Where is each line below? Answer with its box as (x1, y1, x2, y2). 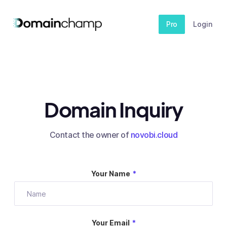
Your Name (91, 169, 130, 178)
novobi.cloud (130, 130, 178, 140)
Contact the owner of (49, 130, 131, 140)
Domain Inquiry (44, 96, 183, 122)
